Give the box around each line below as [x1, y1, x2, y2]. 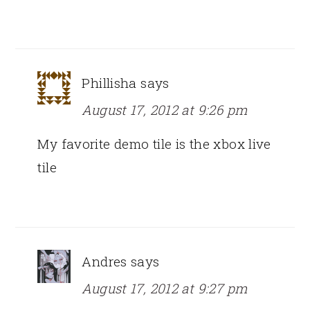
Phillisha [82, 73, 137, 91]
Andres [82, 252, 127, 270]
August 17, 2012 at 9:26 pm [82, 100, 248, 118]
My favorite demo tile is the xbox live [37, 134, 271, 152]
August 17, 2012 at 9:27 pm [82, 279, 248, 297]
